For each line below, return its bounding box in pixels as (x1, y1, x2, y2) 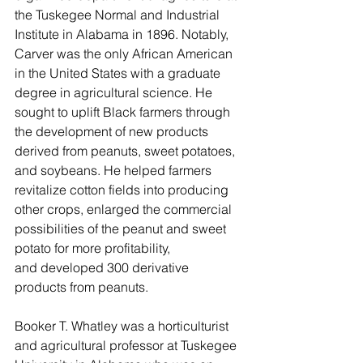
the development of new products (15, 122, 211, 139)
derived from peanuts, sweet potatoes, (15, 142, 238, 159)
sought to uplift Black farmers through (15, 103, 233, 120)
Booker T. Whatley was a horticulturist (15, 317, 232, 334)
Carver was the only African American (15, 45, 236, 62)
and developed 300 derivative (15, 258, 192, 275)
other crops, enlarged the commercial (15, 200, 235, 217)
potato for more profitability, (15, 239, 173, 256)
